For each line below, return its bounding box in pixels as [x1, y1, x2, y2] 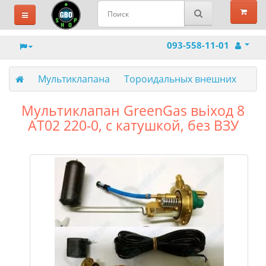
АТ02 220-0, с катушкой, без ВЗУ [27, 116, 239, 135]
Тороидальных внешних [124, 72, 236, 85]
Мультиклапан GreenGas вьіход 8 [21, 101, 245, 120]
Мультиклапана [38, 72, 110, 85]
